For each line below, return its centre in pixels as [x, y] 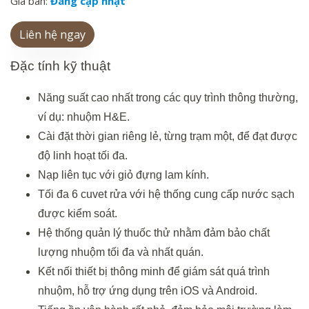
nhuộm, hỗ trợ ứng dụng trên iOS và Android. [148, 291]
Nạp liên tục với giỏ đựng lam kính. [123, 175]
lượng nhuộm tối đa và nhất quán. [121, 252]
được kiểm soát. [78, 213]
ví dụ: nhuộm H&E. [84, 117]
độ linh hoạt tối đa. [83, 156]
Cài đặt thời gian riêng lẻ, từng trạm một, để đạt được [168, 136]
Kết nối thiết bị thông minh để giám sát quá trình [154, 271]
